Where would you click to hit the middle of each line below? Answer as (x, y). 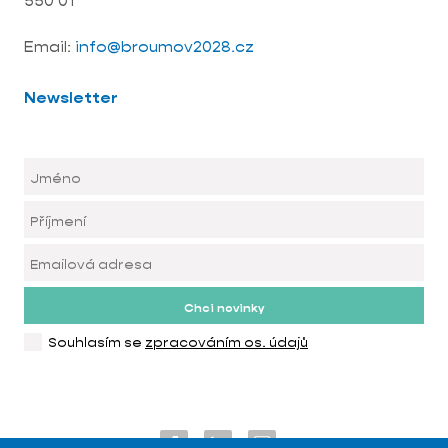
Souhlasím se (96, 342)
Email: (47, 46)
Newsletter (71, 97)
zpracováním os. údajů (226, 342)
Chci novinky (223, 307)
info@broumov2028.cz (164, 46)
